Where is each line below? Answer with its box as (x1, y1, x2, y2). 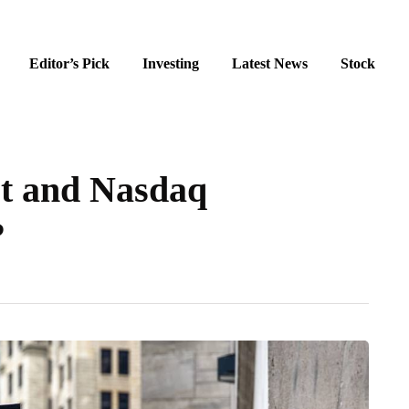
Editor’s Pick (29, 56, 110, 71)
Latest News (232, 56, 308, 71)
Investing (142, 56, 199, 71)
